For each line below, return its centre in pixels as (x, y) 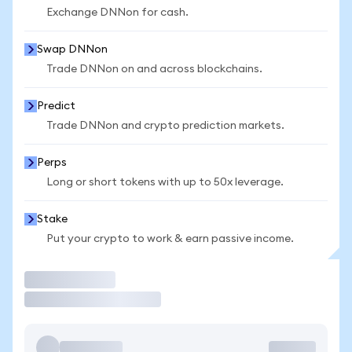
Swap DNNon (72, 49)
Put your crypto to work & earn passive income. (170, 239)
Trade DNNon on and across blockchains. (154, 69)
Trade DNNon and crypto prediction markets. (165, 126)
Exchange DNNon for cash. (117, 13)
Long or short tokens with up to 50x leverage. (165, 182)
